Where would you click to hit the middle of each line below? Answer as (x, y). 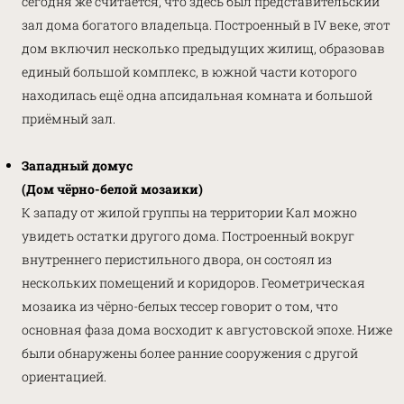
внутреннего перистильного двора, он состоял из (177, 259)
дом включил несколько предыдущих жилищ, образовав (203, 48)
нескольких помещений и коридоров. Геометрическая (193, 282)
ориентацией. (64, 376)
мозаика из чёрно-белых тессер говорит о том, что (180, 306)
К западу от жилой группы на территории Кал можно (189, 212)
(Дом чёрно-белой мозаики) (114, 188)
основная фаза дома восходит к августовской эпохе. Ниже (207, 329)
